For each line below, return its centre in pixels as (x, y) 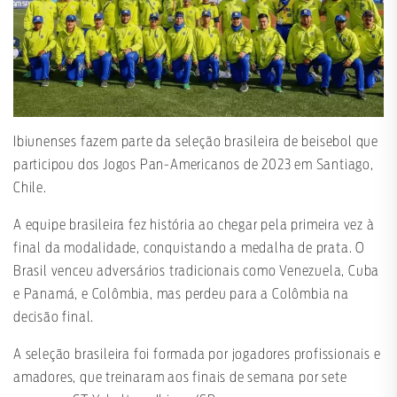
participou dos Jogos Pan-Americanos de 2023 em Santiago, (194, 165)
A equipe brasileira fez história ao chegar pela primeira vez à (194, 226)
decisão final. (54, 318)
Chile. (30, 188)
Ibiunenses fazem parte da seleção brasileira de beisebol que (196, 142)
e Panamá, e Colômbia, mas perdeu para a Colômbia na (181, 295)
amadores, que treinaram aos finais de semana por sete (180, 378)
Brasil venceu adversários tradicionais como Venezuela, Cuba (197, 272)
